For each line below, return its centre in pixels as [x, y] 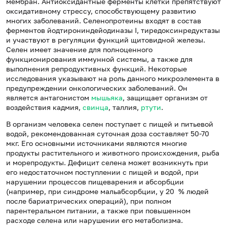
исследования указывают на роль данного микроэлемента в [113, 79]
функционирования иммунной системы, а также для [99, 59]
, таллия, [125, 107]
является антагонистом [49, 98]
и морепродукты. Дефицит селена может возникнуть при [107, 163]
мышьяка [107, 98]
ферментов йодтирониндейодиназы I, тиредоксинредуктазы [113, 30]
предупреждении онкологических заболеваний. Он [97, 88]
